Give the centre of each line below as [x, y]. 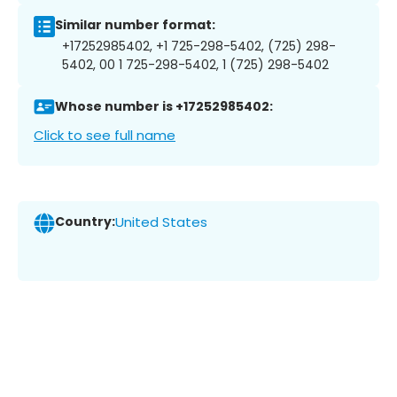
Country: [85, 222]
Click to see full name [105, 135]
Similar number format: [135, 25]
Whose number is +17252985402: [164, 107]
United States [161, 222]
